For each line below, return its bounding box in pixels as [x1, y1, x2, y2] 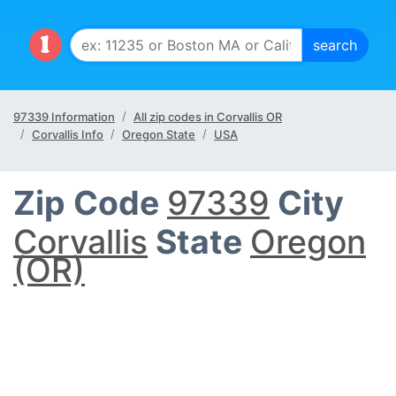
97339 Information [13, 110, 115, 124]
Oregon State [122, 127, 195, 141]
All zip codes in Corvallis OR [133, 110, 282, 124]
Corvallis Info [32, 127, 103, 141]
